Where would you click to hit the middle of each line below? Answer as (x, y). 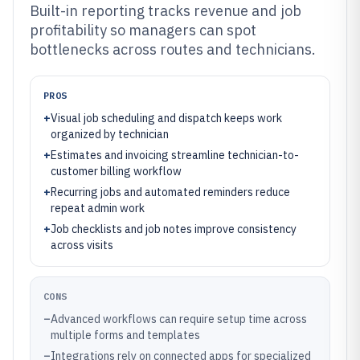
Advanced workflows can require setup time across (179, 319)
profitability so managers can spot (143, 30)
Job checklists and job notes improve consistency (174, 229)
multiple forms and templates (125, 335)
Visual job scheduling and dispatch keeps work (166, 118)
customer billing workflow (116, 171)
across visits (82, 245)
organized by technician (110, 134)
